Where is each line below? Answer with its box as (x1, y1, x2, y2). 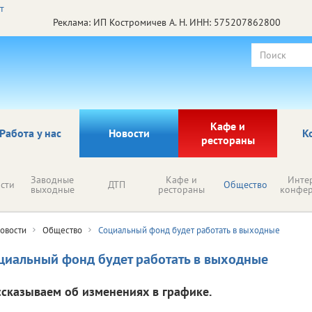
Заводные (31, 173, 74, 186)
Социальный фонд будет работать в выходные (98, 224, 280, 236)
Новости (108, 125, 150, 140)
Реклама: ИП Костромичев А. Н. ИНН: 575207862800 (52, 15, 281, 29)
